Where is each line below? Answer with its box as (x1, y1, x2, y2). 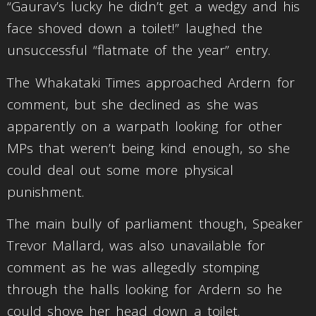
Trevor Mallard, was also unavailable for (7, 236, 265, 255)
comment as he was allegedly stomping (7, 258, 260, 277)
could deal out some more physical (7, 160, 233, 179)
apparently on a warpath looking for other (7, 116, 282, 135)
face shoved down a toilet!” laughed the (7, 19, 262, 38)
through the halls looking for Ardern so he (7, 280, 282, 299)
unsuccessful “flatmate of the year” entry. (7, 41, 276, 60)
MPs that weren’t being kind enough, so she (7, 138, 290, 157)
